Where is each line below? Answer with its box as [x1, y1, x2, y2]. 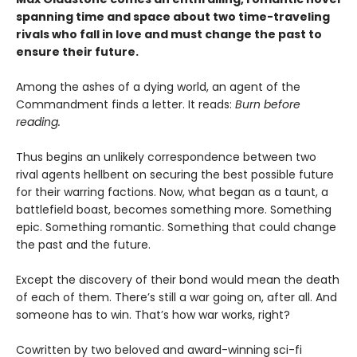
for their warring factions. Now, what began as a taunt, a [16, 183, 328, 200]
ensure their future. [16, 43, 139, 60]
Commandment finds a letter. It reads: [16, 96, 235, 112]
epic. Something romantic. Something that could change [16, 218, 336, 235]
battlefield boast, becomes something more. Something [16, 201, 331, 218]
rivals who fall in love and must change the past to [16, 25, 322, 42]
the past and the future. [16, 236, 151, 253]
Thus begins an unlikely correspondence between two [16, 148, 316, 165]
